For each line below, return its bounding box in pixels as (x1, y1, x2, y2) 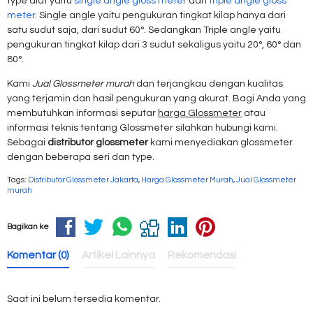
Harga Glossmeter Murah (141, 176, 233, 184)
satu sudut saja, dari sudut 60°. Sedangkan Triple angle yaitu (7, 25, 281, 35)
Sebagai (7, 138, 48, 147)
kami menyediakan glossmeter (148, 138, 293, 147)
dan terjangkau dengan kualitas (134, 79, 283, 89)
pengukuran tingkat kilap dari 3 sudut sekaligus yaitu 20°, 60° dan (7, 40, 301, 50)
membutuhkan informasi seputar (7, 108, 158, 118)
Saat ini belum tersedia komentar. (7, 294, 161, 305)
